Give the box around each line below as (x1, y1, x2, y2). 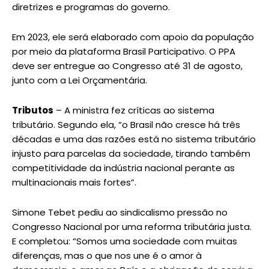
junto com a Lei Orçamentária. (12, 74, 147, 87)
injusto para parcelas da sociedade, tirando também (12, 147, 250, 160)
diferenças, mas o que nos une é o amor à (12, 249, 202, 262)
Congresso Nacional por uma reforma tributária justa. (12, 220, 252, 234)
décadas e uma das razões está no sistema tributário (12, 133, 256, 146)
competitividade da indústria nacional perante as (12, 162, 235, 175)
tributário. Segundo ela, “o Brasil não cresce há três (12, 118, 240, 131)
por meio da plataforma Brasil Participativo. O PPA (12, 45, 235, 58)
